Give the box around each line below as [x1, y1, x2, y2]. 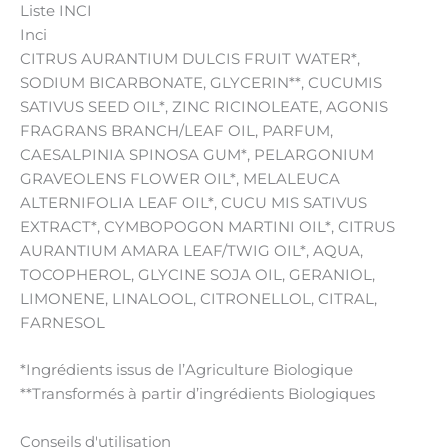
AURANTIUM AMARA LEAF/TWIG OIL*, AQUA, [20, 242, 363, 261]
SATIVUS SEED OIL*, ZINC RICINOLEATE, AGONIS [20, 98, 388, 117]
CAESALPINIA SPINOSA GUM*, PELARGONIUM [20, 146, 374, 165]
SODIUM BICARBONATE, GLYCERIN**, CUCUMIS [20, 74, 382, 93]
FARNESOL [20, 314, 105, 333]
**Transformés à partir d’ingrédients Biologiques [20, 385, 375, 404]
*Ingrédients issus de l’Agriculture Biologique [20, 361, 353, 380]
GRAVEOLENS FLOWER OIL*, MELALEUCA [20, 170, 340, 189]
